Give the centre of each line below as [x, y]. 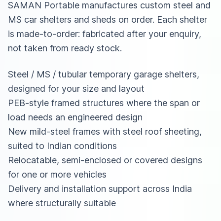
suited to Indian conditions [62, 146]
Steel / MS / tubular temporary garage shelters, [104, 74]
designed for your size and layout [76, 88]
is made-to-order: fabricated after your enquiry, [105, 34]
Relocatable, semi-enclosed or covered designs [105, 160]
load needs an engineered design [75, 117]
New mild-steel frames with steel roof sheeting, [105, 131]
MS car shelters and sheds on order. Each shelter [108, 19]
